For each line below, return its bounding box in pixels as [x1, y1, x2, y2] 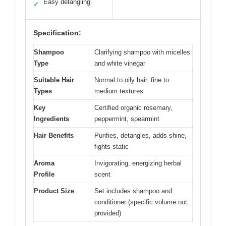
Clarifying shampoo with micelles [94, 48, 190, 56]
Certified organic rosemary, [94, 103, 173, 111]
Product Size [34, 187, 74, 195]
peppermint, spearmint [94, 115, 159, 123]
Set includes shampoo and [94, 187, 172, 195]
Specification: [33, 28, 81, 37]
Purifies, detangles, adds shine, [94, 131, 187, 139]
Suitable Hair [34, 76, 74, 84]
